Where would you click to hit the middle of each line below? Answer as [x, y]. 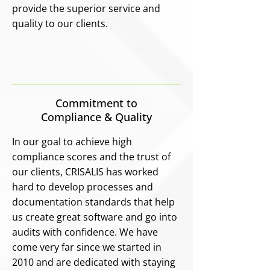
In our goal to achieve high [72, 142]
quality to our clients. [61, 24]
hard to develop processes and [83, 187]
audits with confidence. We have [85, 232]
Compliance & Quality [96, 117]
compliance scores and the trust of [91, 157]
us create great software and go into [95, 217]
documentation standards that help [93, 202]
